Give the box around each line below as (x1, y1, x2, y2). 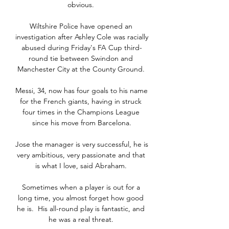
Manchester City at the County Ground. (17, 64, 147, 74)
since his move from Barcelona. (32, 118, 131, 128)
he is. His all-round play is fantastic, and (17, 204, 145, 214)
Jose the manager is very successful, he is (15, 140, 148, 149)
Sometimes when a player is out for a (21, 182, 140, 192)
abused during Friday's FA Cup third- (21, 43, 142, 53)
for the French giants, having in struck (20, 97, 142, 106)
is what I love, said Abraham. (35, 161, 129, 171)
